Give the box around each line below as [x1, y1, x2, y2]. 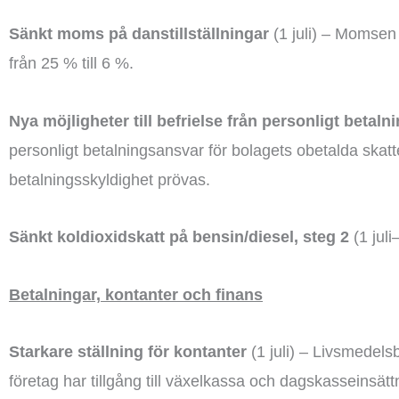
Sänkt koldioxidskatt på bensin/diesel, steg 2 [9, 228, 349, 246]
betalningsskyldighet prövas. [9, 170, 210, 189]
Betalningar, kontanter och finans [9, 285, 263, 304]
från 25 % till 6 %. [9, 54, 134, 72]
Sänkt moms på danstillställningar [9, 25, 269, 43]
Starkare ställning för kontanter [9, 343, 247, 361]
